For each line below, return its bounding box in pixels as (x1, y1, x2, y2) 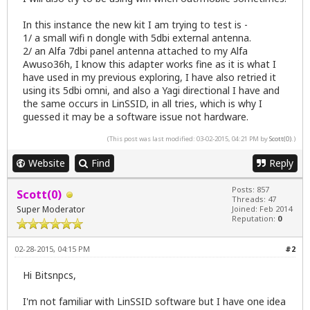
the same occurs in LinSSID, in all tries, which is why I (23, 97, 262, 111)
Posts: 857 (232, 184, 269, 195)
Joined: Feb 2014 (232, 203, 292, 215)
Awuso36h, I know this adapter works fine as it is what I (23, 57, 276, 71)
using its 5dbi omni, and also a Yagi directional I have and (23, 84, 280, 98)
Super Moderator (17, 203, 85, 216)
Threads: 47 (232, 194, 276, 205)
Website (28, 156, 65, 170)
